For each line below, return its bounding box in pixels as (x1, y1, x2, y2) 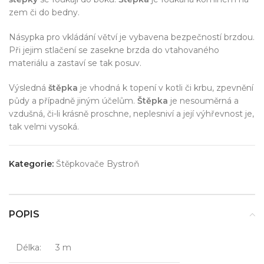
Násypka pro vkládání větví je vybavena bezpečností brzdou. (9, 32, 255, 42)
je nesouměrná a (168, 95, 239, 106)
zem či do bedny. (9, 7, 80, 18)
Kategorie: (9, 159, 54, 169)
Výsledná (9, 82, 48, 93)
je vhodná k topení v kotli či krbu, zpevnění (78, 82, 253, 93)
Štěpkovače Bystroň (56, 159, 139, 169)
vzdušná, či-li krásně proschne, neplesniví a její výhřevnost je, (9, 108, 254, 119)
